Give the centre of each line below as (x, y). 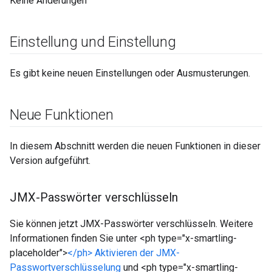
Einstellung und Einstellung (93, 42)
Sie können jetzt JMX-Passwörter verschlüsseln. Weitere (131, 224)
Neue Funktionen (62, 115)
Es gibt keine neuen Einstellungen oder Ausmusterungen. (130, 73)
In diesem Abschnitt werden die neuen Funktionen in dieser (135, 146)
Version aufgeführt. (50, 161)
